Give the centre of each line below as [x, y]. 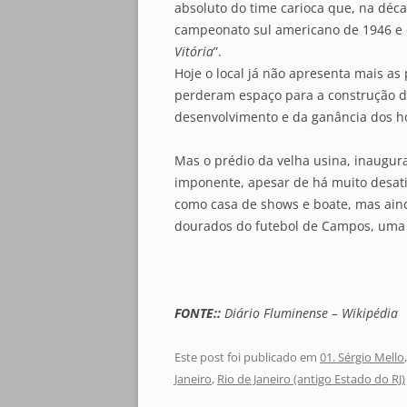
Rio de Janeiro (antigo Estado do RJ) [311, 379]
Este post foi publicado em [247, 357]
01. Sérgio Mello [362, 357]
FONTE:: [198, 313]
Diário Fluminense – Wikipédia [309, 313]
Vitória [194, 51]
